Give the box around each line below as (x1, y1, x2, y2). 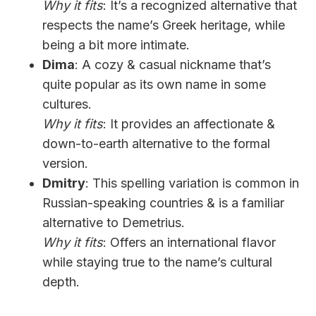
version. (42, 155, 88, 171)
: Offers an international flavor (103, 234, 276, 250)
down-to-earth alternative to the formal (42, 135, 270, 151)
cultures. (42, 96, 92, 111)
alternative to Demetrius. (42, 214, 185, 230)
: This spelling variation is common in (85, 175, 299, 190)
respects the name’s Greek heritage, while (42, 17, 285, 32)
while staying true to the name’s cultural (42, 254, 272, 269)
